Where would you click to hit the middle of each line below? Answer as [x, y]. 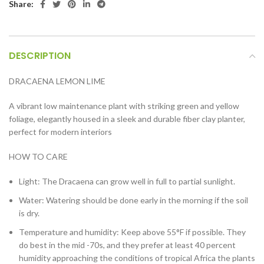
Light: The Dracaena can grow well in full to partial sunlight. [127, 181]
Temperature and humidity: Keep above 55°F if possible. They [132, 232]
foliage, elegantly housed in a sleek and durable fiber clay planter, [127, 119]
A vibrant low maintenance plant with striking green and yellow [124, 106]
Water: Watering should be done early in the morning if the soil [133, 200]
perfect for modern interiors [60, 132]
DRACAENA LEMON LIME [57, 81]
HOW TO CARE [38, 156]
